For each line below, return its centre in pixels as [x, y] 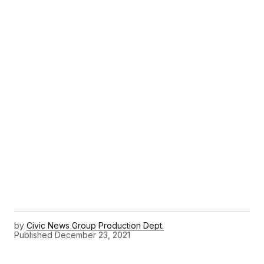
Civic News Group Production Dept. [95, 226]
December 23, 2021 [93, 235]
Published [33, 235]
